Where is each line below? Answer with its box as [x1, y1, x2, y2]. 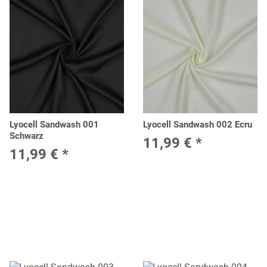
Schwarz [10, 130, 44, 141]
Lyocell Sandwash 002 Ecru [143, 119, 252, 130]
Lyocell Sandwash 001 [10, 119, 99, 130]
